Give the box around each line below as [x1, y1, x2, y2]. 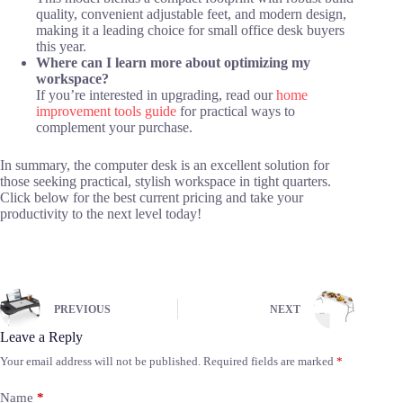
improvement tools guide [36, 103, 176, 119]
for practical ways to [176, 103, 295, 119]
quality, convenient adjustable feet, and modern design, [36, 5, 346, 22]
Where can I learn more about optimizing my [36, 54, 310, 70]
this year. [36, 38, 86, 54]
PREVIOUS [54, 303, 111, 317]
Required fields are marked [203, 354, 336, 368]
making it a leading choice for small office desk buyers [36, 22, 345, 38]
